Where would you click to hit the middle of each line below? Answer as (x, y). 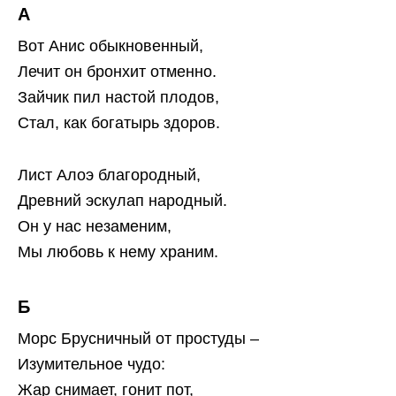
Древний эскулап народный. (122, 201)
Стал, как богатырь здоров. (119, 123)
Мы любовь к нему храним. (118, 252)
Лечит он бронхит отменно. (117, 72)
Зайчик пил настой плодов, (118, 98)
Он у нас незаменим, (95, 227)
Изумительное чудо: (91, 365)
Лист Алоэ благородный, (109, 175)
